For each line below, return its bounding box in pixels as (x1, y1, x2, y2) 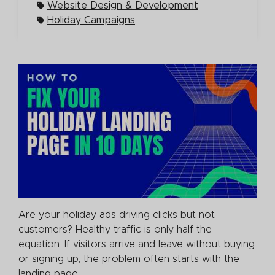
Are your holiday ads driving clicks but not (18, 209, 215, 220)
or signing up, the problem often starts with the (18, 254, 239, 264)
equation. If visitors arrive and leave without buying (18, 239, 255, 249)
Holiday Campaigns (47, 15, 135, 25)
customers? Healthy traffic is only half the (18, 224, 212, 234)
